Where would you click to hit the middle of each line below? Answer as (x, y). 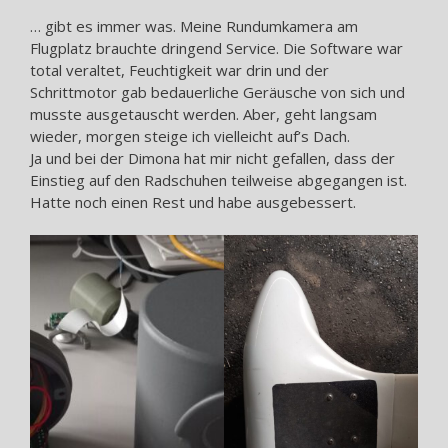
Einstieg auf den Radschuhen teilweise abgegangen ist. (218, 179)
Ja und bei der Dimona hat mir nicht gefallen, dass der (212, 157)
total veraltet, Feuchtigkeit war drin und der (179, 69)
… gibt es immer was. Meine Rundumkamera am (194, 25)
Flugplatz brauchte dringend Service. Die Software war (216, 47)
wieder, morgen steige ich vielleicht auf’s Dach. (190, 135)
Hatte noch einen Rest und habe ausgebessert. (193, 201)
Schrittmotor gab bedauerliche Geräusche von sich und (217, 91)
